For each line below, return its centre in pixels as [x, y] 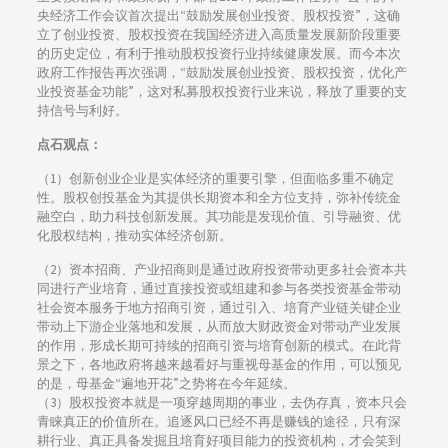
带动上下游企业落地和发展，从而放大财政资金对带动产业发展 [218, 327]
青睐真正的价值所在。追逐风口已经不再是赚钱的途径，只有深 [218, 422]
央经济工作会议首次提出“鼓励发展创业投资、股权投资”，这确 [218, 16]
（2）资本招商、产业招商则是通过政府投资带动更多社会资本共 [221, 270]
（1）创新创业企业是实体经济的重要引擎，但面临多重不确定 [215, 179]
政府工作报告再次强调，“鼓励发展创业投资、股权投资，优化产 [221, 73]
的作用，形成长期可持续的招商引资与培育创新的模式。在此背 [218, 346]
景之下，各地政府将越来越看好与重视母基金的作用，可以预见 [218, 365]
